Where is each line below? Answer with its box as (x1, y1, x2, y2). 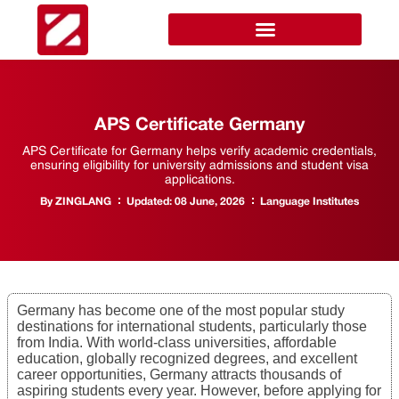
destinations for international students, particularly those (17, 318, 367, 334)
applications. (164, 171, 235, 186)
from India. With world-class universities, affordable (17, 334, 337, 350)
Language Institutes (260, 193, 359, 208)
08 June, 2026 (175, 193, 245, 208)
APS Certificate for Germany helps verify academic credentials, (22, 142, 377, 158)
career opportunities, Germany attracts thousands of (17, 366, 341, 382)
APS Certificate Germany (94, 111, 305, 134)
